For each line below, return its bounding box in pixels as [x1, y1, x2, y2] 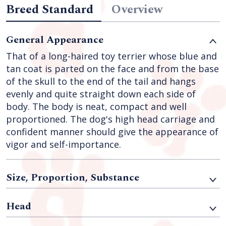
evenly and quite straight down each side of [6, 88, 196, 100]
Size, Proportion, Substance [6, 170, 139, 186]
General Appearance [6, 32, 103, 48]
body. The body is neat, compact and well [6, 100, 187, 113]
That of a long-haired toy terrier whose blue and [6, 50, 217, 63]
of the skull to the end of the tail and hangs [6, 75, 196, 88]
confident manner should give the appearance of [6, 126, 218, 138]
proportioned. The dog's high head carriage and [6, 113, 215, 126]
